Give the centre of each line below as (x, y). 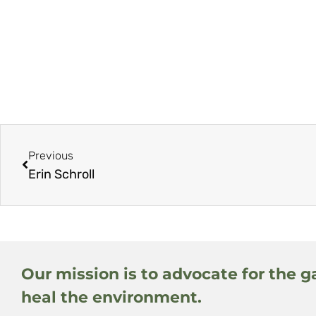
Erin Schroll (61, 174)
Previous (51, 155)
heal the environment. (111, 297)
